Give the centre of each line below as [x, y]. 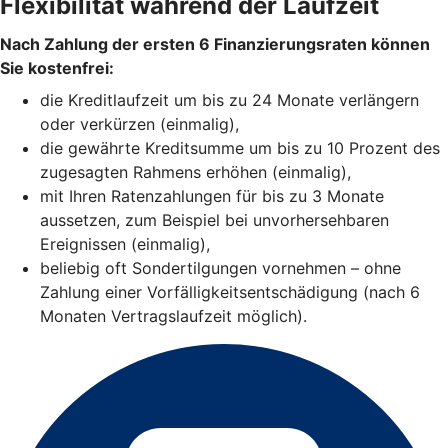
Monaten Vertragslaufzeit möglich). [173, 316]
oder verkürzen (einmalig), [139, 124]
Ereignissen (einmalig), [125, 244]
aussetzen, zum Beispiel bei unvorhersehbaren [214, 220]
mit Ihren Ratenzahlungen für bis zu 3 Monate [212, 196]
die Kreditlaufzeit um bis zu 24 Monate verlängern [229, 100]
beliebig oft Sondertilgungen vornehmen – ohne [220, 268]
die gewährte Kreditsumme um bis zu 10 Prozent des [240, 148]
